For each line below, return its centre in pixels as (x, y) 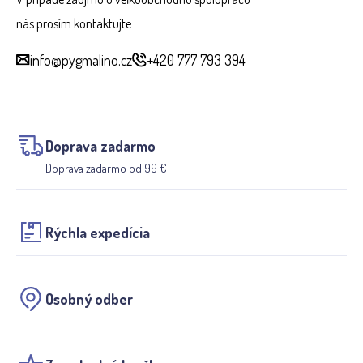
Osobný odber (89, 299)
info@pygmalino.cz (81, 60)
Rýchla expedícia (98, 232)
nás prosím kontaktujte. (75, 23)
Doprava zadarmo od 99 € (106, 168)
